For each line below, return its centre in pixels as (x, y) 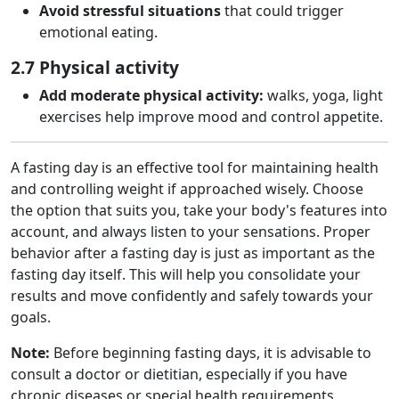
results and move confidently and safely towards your (192, 296)
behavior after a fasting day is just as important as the (193, 253)
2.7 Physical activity (95, 67)
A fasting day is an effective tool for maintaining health (195, 167)
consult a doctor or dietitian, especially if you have (179, 374)
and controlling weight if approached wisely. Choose (187, 189)
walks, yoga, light (323, 95)
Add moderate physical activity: (151, 95)
